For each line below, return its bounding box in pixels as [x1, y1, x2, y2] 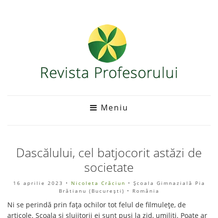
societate [84, 159, 134, 175]
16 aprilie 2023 [13, 180, 63, 186]
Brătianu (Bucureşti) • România [58, 187, 160, 194]
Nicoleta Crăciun [71, 180, 126, 186]
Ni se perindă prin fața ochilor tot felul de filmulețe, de [7, 200, 186, 209]
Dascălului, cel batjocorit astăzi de [16, 144, 202, 161]
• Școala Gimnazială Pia [125, 180, 205, 186]
